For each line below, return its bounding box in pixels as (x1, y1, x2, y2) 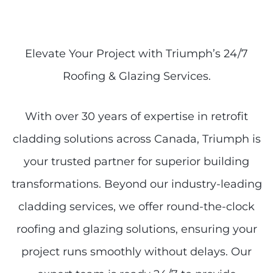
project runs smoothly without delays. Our (21, 245, 252, 259)
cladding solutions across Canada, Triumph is (12, 132, 261, 146)
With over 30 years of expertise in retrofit (25, 110, 248, 124)
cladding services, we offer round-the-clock (18, 200, 255, 214)
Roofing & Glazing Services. (62, 69, 211, 83)
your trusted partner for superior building (24, 155, 249, 169)
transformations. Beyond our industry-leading (11, 177, 262, 191)
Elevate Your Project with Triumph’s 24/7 (25, 47, 248, 61)
